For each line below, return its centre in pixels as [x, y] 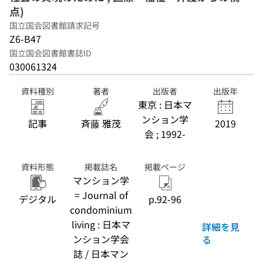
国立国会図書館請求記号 [55, 25]
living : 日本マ [101, 224]
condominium [101, 210]
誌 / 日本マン [101, 254]
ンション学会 [101, 239]
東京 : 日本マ [165, 104]
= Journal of [101, 195]
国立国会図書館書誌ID [50, 53]
